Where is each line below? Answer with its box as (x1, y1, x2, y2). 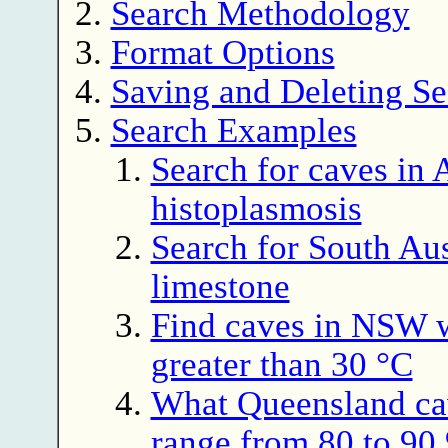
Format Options (110, 32, 335, 71)
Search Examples (110, 110, 357, 149)
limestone (150, 266, 290, 305)
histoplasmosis (150, 188, 362, 227)
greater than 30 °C (150, 344, 413, 383)
